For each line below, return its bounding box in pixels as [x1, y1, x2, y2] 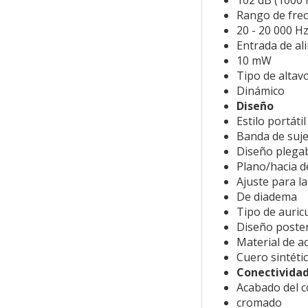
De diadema [236, 189, 297, 205]
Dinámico [236, 83, 285, 99]
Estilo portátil [236, 113, 306, 129]
